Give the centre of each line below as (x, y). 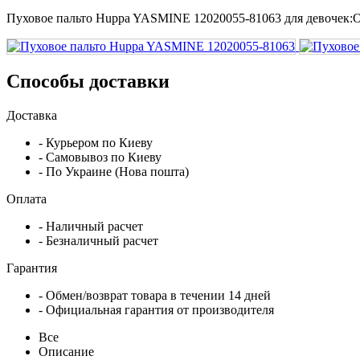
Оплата (28, 198)
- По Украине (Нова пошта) (114, 171)
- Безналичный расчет (98, 240)
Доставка (33, 115)
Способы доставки (88, 81)
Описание (66, 351)
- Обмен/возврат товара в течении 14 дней (155, 295)
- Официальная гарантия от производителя (156, 309)
